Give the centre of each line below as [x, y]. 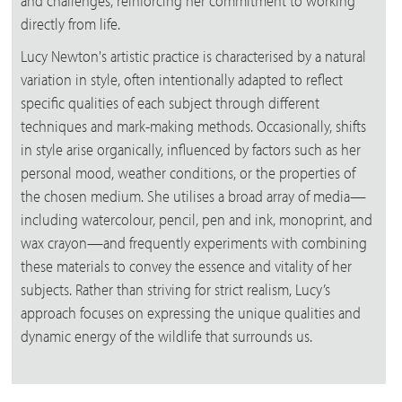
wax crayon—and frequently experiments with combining [194, 242]
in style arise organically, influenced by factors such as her [191, 149]
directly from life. [71, 23]
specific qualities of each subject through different [170, 102]
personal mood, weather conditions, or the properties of [188, 172]
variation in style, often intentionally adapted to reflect [182, 79]
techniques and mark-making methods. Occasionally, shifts [194, 126]
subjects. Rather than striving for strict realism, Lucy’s [176, 289]
